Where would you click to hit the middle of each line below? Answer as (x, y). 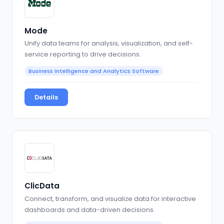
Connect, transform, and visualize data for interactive (110, 198)
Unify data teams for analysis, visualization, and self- (109, 43)
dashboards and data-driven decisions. (90, 209)
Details (46, 97)
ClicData (42, 186)
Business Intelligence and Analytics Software (94, 71)
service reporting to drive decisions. (83, 54)
